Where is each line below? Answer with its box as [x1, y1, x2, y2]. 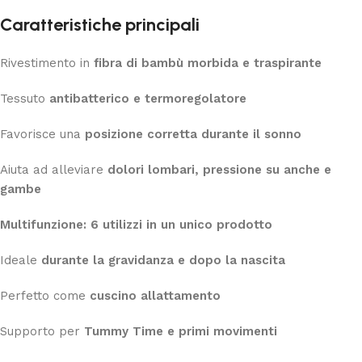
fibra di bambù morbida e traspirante [94, 55, 322, 70]
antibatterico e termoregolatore [49, 90, 246, 106]
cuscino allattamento [90, 288, 221, 303]
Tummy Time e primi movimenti [84, 323, 277, 339]
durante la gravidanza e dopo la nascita [41, 252, 285, 267]
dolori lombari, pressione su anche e [107, 162, 331, 177]
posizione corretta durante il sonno [85, 126, 301, 141]
